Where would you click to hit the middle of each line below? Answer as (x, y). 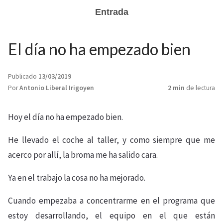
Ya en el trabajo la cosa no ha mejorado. (77, 178)
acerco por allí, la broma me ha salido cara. (83, 155)
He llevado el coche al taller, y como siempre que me (111, 140)
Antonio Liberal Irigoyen (57, 88)
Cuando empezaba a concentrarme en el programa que (111, 201)
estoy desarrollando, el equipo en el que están (111, 216)
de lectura (200, 88)
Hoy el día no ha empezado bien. (65, 117)
